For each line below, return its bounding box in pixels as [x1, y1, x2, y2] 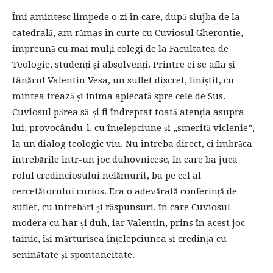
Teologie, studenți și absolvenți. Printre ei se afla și [12, 58, 235, 70]
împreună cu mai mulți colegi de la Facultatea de [12, 43, 229, 54]
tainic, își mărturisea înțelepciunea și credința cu [12, 233, 227, 244]
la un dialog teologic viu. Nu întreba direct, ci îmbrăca [12, 138, 252, 149]
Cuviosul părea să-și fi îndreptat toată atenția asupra [12, 106, 244, 118]
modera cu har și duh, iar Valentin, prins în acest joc [12, 217, 245, 229]
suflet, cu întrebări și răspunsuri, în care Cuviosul [12, 201, 230, 213]
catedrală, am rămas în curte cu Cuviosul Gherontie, [12, 27, 243, 38]
